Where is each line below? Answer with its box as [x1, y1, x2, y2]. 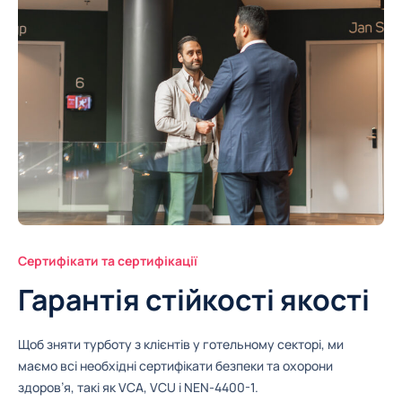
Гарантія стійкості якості [18, 280, 370, 320]
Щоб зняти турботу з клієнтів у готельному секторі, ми [18, 335, 344, 353]
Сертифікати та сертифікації [18, 252, 197, 270]
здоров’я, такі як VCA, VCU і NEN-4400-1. [18, 378, 258, 396]
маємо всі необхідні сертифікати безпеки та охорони [18, 356, 333, 374]
